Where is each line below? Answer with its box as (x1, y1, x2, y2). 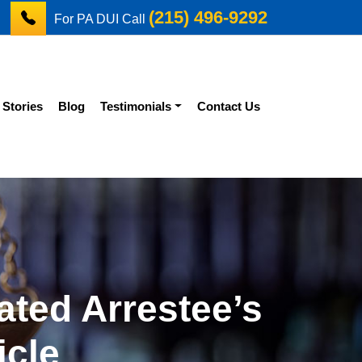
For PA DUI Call (54, 11, 149, 26)
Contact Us (196, 99, 260, 113)
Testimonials (100, 99, 172, 113)
